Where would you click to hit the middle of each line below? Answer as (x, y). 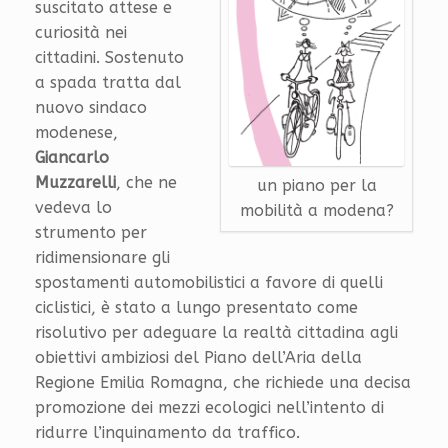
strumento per (91, 232)
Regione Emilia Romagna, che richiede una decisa (223, 382)
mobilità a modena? (316, 210)
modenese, (76, 132)
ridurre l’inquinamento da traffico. (167, 432)
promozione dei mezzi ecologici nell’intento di (209, 407)
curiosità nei (81, 32)
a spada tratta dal (108, 82)
